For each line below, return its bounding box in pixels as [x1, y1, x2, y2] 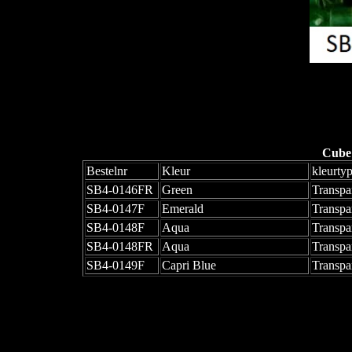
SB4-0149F [86, 258, 145, 272]
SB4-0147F [86, 201, 145, 215]
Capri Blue [161, 258, 216, 272]
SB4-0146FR [86, 182, 153, 196]
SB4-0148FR [86, 239, 153, 253]
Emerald [161, 201, 203, 215]
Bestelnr [86, 163, 127, 178]
